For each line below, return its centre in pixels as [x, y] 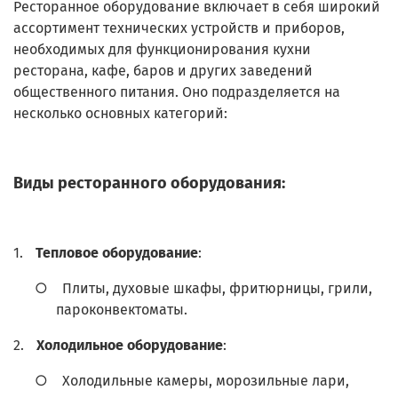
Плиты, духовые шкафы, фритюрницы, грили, [217, 289]
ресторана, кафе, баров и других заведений [163, 71]
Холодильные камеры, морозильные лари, [206, 381]
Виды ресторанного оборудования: [149, 183]
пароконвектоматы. [122, 310]
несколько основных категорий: [120, 114]
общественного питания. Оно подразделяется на [177, 92]
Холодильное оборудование [130, 346]
